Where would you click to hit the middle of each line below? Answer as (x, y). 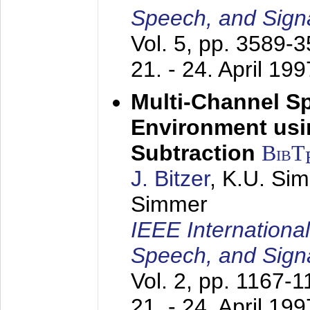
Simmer (169, 204)
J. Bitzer (170, 179)
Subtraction (193, 153)
